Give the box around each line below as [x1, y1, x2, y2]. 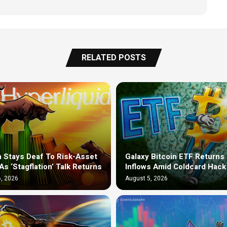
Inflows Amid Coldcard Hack [125, 161, 226, 173]
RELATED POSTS [81, 52, 146, 64]
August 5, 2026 [125, 174, 168, 183]
